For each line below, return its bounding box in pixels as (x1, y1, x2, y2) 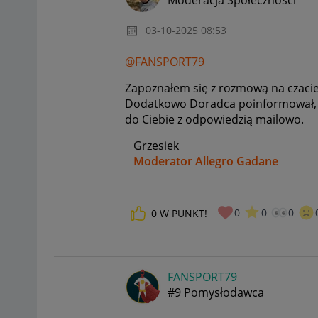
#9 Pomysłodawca (168, 284, 264, 300)
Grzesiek (125, 138, 179, 154)
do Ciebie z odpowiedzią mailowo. (125, 111, 304, 128)
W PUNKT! (160, 207, 207, 221)
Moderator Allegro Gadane (133, 153, 278, 170)
